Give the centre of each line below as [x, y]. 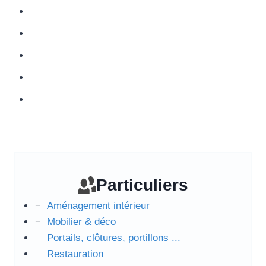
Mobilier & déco [81, 222]
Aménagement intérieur [98, 206]
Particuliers [142, 185]
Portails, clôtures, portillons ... [113, 238]
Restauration [75, 254]
